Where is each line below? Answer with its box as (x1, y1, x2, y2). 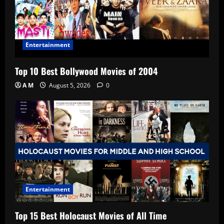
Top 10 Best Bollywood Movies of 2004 (15, 64, 157, 77)
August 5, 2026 (47, 80, 92, 89)
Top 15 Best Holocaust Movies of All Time (15, 209, 166, 222)
